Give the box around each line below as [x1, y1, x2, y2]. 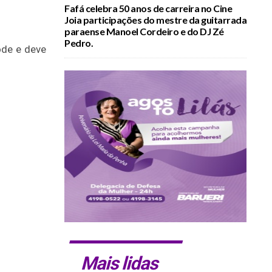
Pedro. [64, 37, 93, 49]
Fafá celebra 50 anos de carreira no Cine [64, 2, 232, 14]
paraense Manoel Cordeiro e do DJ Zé [64, 25, 224, 37]
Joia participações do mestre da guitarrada [64, 14, 246, 25]
